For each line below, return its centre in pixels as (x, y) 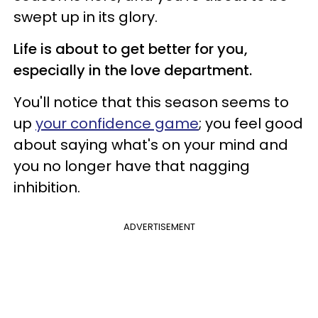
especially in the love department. (133, 70)
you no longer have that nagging (132, 166)
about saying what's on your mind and (151, 144)
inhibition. (47, 187)
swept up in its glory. (86, 17)
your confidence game (117, 123)
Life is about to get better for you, (131, 49)
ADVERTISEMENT (159, 226)
